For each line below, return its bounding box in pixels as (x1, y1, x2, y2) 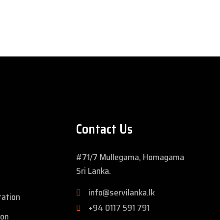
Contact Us (76, 119, 133, 139)
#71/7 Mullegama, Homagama (76, 150, 184, 165)
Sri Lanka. (76, 164, 111, 178)
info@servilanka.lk (88, 186, 155, 200)
